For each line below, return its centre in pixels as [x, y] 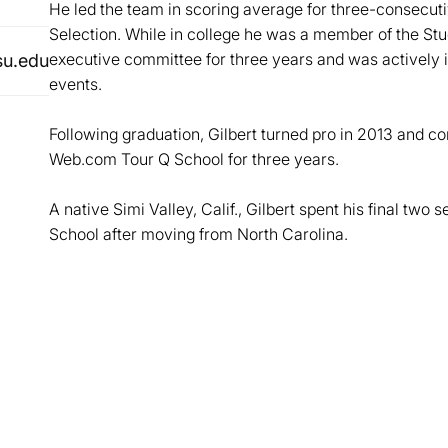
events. [75, 84]
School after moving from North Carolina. [198, 234]
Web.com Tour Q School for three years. [195, 159]
